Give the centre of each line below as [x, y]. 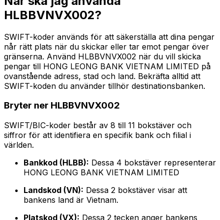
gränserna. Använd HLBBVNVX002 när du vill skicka [102, 56]
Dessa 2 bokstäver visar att [135, 190]
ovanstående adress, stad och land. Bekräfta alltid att [102, 76]
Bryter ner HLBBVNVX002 [62, 106]
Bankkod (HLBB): [56, 163]
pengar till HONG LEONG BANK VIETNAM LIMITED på [107, 66]
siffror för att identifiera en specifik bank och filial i [97, 135]
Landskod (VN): [54, 190]
